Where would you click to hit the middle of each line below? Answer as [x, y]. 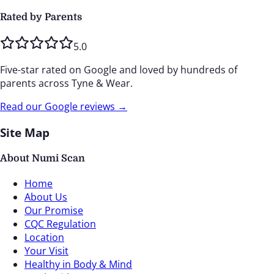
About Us [46, 197]
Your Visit [46, 251]
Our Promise [54, 211]
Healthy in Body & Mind [78, 265]
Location [44, 238]
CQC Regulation [60, 224]
